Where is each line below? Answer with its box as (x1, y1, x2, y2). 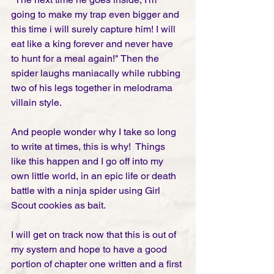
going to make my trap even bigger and (11, 9, 182, 21)
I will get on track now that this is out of (11, 229, 179, 241)
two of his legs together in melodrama (11, 82, 175, 94)
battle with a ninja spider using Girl (11, 185, 163, 197)
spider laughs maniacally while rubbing (11, 67, 183, 80)
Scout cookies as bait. (11, 199, 108, 212)
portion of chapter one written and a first (11, 258, 184, 270)
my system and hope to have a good (11, 243, 169, 256)
